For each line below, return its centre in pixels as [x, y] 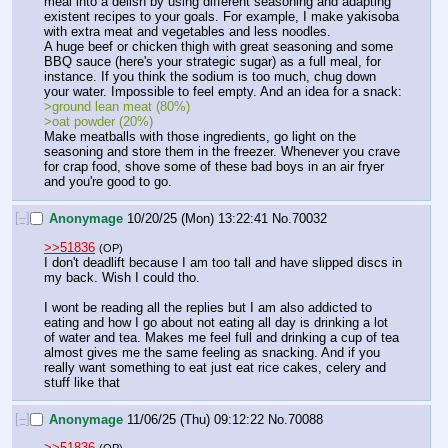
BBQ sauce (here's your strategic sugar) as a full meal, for [212, 62]
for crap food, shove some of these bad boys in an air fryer [214, 167]
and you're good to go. [108, 182]
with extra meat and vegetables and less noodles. [189, 32]
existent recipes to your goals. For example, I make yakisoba [221, 17]
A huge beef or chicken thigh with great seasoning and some [218, 47]
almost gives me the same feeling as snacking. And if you [212, 352]
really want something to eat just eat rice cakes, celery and [215, 367]
